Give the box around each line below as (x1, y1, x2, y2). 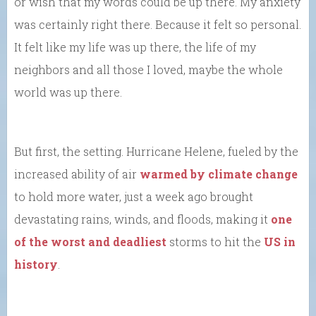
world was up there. (14, 84, 122, 99)
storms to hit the (166, 233, 264, 249)
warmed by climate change (140, 166, 298, 181)
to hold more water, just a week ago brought (14, 188, 253, 204)
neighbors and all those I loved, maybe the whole (14, 61, 283, 77)
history (14, 256, 58, 272)
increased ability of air (14, 166, 140, 181)
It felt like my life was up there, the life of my (14, 39, 256, 54)
